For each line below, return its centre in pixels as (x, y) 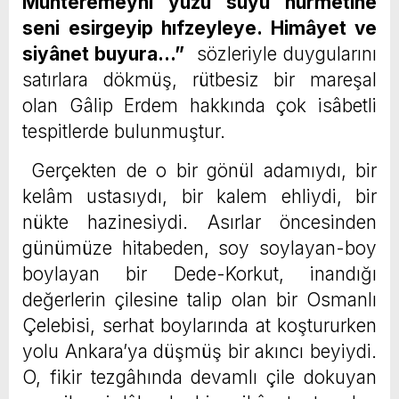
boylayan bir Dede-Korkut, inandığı (199, 274)
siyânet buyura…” (103, 54)
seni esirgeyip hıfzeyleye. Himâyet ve (199, 28)
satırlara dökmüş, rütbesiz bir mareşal (199, 80)
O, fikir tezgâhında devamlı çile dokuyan (199, 378)
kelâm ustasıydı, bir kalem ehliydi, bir (199, 197)
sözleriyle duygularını (281, 54)
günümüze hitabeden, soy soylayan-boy (199, 248)
